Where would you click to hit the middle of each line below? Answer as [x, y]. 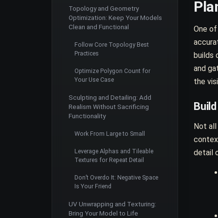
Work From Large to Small [110, 133]
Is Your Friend [93, 186]
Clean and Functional [99, 27]
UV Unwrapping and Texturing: [112, 204]
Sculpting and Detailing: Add [110, 97]
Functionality [87, 116]
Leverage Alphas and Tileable [114, 151]
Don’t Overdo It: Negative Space [116, 177]
